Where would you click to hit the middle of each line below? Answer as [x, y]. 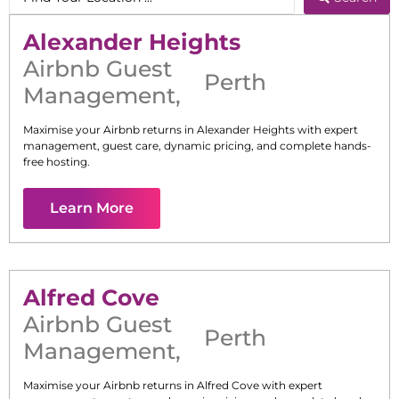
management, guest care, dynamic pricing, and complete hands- [197, 146]
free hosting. [57, 162]
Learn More [92, 208]
